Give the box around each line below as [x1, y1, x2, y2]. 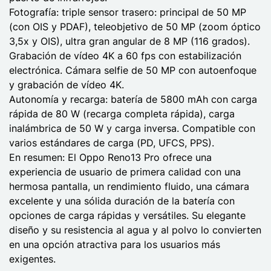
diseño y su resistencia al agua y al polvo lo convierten [9, 223, 261, 236]
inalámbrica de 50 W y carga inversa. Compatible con [9, 122, 255, 134]
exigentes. [9, 252, 56, 265]
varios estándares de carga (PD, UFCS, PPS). [9, 136, 214, 149]
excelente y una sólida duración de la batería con [9, 194, 235, 207]
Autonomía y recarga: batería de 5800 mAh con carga [9, 93, 257, 105]
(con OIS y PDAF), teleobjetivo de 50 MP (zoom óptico [9, 20, 261, 33]
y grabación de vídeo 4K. [9, 78, 124, 91]
